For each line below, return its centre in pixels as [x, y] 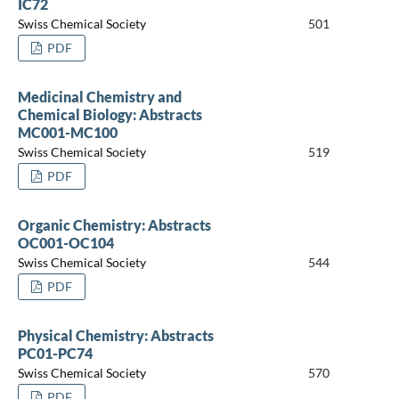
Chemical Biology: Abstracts [110, 114]
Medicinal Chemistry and [99, 96]
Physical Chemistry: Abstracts [115, 335]
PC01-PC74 [55, 353]
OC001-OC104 [65, 242]
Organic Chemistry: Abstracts [114, 224]
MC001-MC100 [67, 132]
